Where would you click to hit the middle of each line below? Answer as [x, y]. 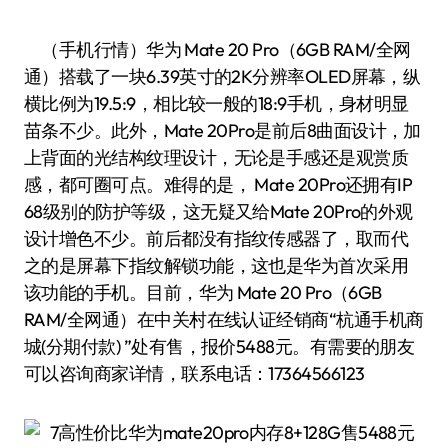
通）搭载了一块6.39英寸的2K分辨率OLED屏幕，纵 [222, 76]
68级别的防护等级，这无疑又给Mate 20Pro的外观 [218, 211]
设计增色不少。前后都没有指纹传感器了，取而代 [216, 238]
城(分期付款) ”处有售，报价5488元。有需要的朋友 [219, 346]
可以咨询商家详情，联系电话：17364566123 [194, 373]
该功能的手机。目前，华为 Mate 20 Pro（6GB [203, 292]
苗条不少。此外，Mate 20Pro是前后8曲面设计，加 [222, 130]
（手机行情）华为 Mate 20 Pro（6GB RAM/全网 [50, 49]
